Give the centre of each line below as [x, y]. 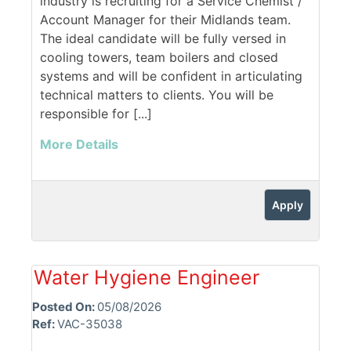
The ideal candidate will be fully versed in [163, 39]
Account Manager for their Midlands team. [165, 20]
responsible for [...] [96, 114]
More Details [79, 145]
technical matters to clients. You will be [157, 95]
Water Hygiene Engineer [147, 278]
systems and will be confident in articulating [171, 76]
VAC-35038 [90, 324]
